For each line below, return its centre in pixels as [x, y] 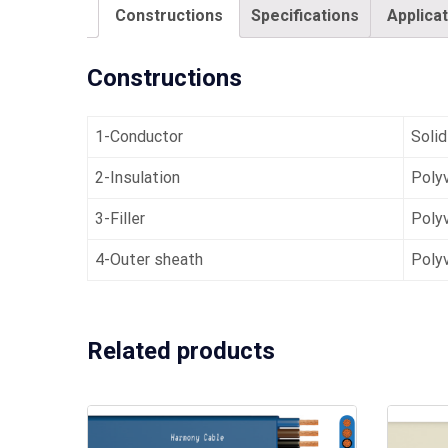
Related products [181, 350]
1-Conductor [139, 136]
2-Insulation [137, 177]
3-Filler [120, 218]
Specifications [305, 15]
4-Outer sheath [149, 259]
